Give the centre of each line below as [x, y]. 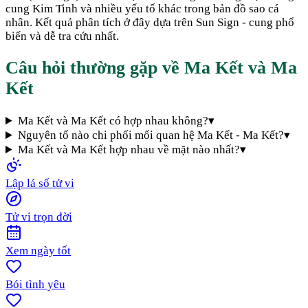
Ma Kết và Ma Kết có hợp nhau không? [113, 121]
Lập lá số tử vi [40, 184]
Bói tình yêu [35, 285]
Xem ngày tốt [38, 251]
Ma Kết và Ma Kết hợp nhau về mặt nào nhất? [129, 150]
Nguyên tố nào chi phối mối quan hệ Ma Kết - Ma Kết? [151, 135]
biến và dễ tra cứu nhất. [62, 36]
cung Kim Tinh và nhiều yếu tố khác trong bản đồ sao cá [142, 8]
